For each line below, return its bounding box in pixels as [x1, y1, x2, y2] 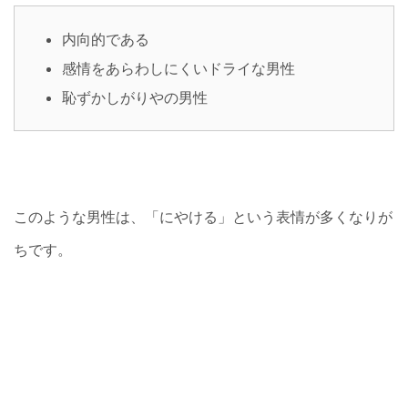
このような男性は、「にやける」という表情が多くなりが [14, 207, 393, 226]
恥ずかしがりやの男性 [62, 87, 208, 107]
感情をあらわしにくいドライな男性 [62, 58, 295, 77]
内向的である [62, 29, 149, 48]
